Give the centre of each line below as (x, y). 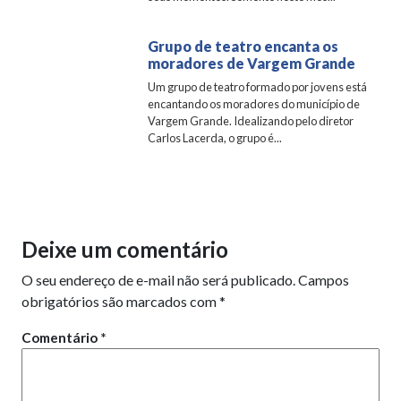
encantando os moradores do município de (254, 104)
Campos (324, 280)
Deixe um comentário (125, 250)
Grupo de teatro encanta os (243, 47)
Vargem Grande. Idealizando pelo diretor (251, 121)
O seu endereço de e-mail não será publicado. (158, 280)
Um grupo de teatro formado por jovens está (258, 87)
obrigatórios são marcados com (120, 302)
